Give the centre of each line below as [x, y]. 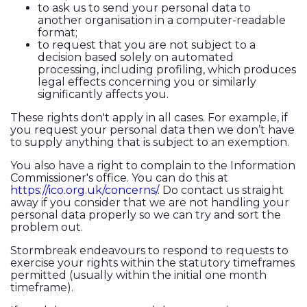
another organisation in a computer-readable [162, 21]
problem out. [48, 228]
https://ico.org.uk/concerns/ [84, 191]
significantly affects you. [103, 95]
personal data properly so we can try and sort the [146, 215]
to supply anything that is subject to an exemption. [150, 143]
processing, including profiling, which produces [167, 70]
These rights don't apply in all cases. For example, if [149, 118]
